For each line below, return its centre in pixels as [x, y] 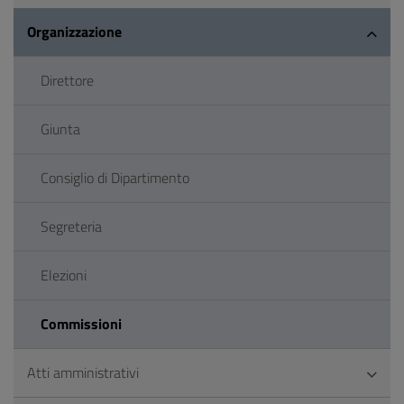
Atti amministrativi [83, 372]
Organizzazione [74, 32]
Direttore [67, 80]
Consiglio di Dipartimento [115, 178]
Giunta [60, 129]
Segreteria [71, 226]
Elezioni [64, 275]
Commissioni [81, 324]
